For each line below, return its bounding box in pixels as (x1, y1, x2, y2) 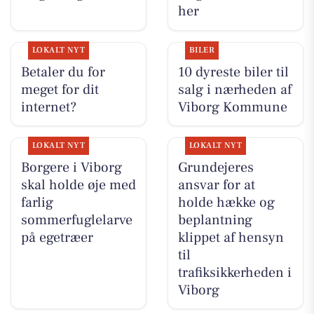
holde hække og (177, 193, 275, 212)
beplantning (177, 210, 252, 229)
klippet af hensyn (177, 228, 284, 247)
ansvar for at (177, 175, 255, 194)
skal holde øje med (20, 175, 136, 194)
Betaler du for (20, 62, 105, 81)
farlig (20, 193, 53, 212)
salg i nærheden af (177, 80, 292, 99)
